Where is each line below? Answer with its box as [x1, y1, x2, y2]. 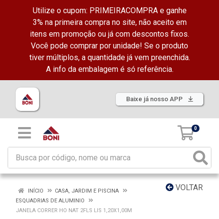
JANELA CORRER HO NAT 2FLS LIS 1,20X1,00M [16, 207, 132, 214]
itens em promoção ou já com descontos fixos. [30, 29, 189, 39]
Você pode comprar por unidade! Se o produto [31, 41, 188, 50]
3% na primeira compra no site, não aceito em [32, 18, 187, 27]
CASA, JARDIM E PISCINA [55, 188, 119, 194]
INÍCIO [26, 188, 44, 194]
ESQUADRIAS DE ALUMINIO [16, 197, 85, 204]
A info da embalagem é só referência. [45, 65, 174, 74]
